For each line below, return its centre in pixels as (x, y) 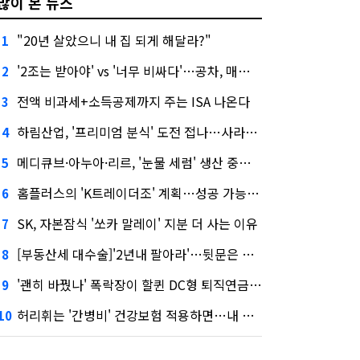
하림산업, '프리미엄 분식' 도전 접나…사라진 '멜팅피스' (131, 131)
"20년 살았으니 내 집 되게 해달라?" (114, 40)
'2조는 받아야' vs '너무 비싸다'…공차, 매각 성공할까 (127, 70)
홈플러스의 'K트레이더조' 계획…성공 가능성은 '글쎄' (132, 192)
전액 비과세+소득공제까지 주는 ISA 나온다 (133, 101)
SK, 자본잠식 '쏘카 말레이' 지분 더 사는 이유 (137, 223)
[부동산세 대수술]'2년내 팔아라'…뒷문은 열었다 (129, 254)
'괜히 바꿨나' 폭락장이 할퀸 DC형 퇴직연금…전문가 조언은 (133, 284)
